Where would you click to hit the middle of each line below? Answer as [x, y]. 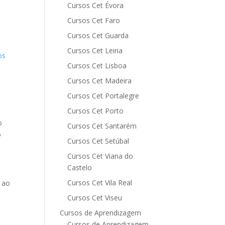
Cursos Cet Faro [94, 20]
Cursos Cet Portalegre [103, 96]
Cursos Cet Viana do [100, 156]
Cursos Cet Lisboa [97, 66]
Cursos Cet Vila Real [100, 183]
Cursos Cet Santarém [102, 126]
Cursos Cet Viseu [95, 198]
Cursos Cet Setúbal [98, 141]
